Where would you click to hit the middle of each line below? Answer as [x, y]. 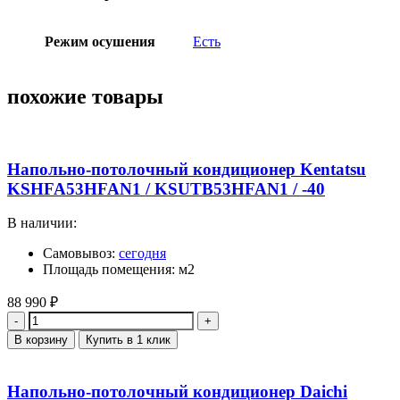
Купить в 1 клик [128, 340]
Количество [42, 319]
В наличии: [42, 223]
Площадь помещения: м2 [119, 270]
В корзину [41, 340]
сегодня [142, 254]
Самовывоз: [81, 254]
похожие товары [85, 97]
